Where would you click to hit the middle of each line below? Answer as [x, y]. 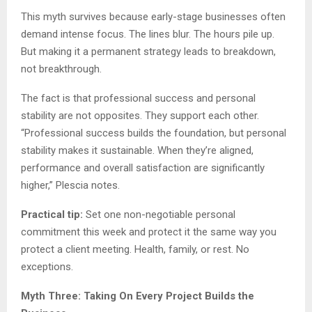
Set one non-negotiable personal [159, 214]
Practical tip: [52, 214]
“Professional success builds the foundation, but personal [154, 133]
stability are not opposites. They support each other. [140, 115]
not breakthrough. [61, 69]
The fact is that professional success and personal [138, 98]
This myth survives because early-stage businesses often [153, 16]
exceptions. [47, 266]
